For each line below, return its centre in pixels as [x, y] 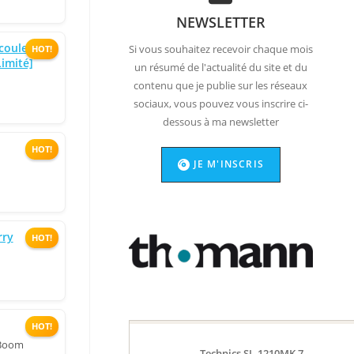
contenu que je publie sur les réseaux [221, 85]
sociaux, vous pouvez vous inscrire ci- [220, 104]
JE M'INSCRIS [228, 164]
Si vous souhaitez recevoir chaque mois [220, 49]
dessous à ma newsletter [220, 122]
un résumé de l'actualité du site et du [220, 67]
